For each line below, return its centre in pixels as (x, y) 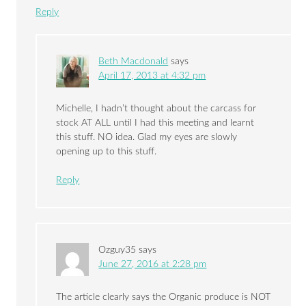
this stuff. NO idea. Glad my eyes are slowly (147, 138)
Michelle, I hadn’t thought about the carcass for (156, 109)
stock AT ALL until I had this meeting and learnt (155, 123)
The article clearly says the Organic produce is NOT (164, 297)
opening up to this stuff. (107, 152)
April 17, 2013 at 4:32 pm (152, 76)
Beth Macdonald (134, 62)
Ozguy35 (117, 250)
